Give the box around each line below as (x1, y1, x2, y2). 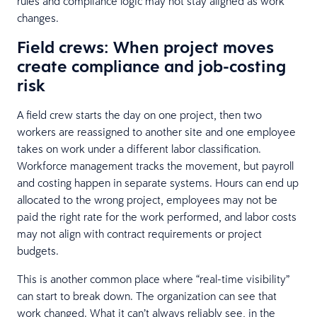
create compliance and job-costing (17, 54, 286, 77)
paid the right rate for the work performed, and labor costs (17, 209, 296, 224)
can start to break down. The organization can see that (17, 288, 277, 303)
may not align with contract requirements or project (17, 226, 262, 241)
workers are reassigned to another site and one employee (17, 124, 296, 139)
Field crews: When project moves (17, 35, 274, 58)
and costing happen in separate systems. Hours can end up (17, 175, 299, 190)
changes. (17, 10, 59, 25)
